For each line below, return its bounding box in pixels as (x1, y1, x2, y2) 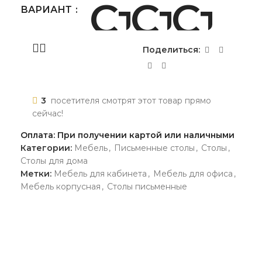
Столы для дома (20, 155, 88, 166)
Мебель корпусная (20, 181, 101, 192)
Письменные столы (114, 142, 195, 153)
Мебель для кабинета (54, 168, 147, 179)
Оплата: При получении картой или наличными (20, 129, 235, 140)
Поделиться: (142, 44, 200, 56)
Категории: (20, 142, 72, 153)
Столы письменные (107, 181, 187, 192)
